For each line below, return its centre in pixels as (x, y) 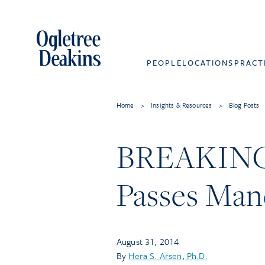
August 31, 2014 (148, 241)
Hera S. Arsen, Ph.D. (168, 256)
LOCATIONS (208, 63)
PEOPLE (164, 63)
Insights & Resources (182, 105)
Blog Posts (244, 105)
